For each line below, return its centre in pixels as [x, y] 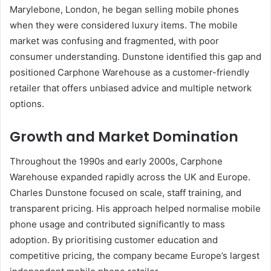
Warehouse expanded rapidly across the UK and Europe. [130, 177]
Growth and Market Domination [124, 137]
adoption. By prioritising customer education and [114, 240]
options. [27, 104]
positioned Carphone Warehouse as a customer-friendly [129, 73]
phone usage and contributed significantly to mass [117, 224]
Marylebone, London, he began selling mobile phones [124, 10]
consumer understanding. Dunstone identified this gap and [135, 57]
